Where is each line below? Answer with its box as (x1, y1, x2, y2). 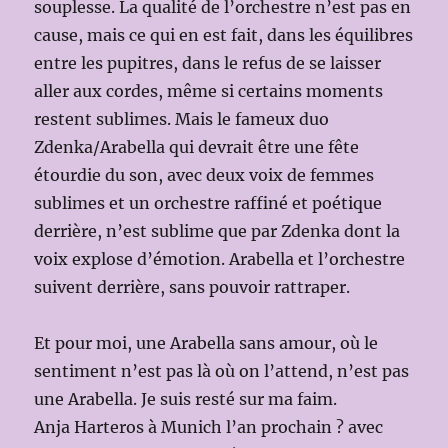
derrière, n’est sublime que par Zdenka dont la (34, 221, 401, 242)
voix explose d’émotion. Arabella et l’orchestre (34, 249, 406, 270)
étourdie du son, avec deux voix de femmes (34, 165, 375, 186)
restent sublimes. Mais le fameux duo (34, 109, 330, 130)
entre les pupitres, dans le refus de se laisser (34, 53, 382, 74)
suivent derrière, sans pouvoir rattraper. (34, 277, 351, 298)
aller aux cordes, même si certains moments (34, 81, 384, 102)
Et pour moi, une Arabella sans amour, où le (34, 333, 379, 354)
